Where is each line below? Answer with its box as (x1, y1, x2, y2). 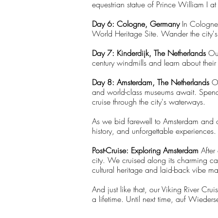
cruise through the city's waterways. (92, 96, 205, 107)
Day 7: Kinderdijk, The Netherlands (92, 48, 206, 58)
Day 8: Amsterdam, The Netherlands (92, 77, 212, 88)
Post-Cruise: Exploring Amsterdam (92, 145, 199, 156)
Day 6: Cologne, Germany (92, 18, 180, 29)
